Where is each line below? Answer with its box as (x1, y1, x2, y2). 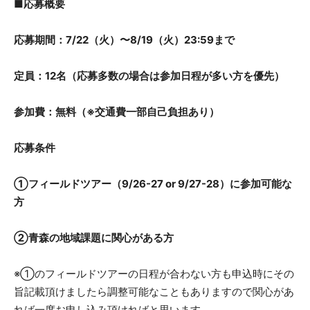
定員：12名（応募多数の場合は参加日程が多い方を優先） (14, 69, 284, 83)
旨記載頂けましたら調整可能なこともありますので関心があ (14, 285, 294, 299)
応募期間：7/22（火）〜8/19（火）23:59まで (14, 33, 235, 47)
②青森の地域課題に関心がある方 (14, 231, 174, 245)
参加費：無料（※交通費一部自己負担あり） (14, 105, 219, 119)
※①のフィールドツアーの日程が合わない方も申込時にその (14, 267, 294, 281)
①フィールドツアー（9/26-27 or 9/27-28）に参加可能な (14, 177, 292, 191)
